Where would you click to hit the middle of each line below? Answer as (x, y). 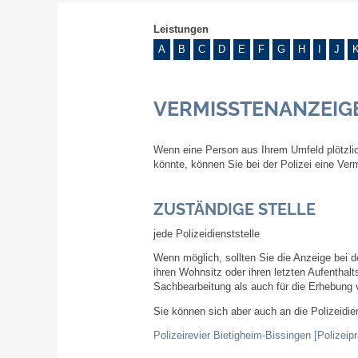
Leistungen (181, 30)
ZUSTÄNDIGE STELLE (235, 209)
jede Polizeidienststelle (207, 234)
